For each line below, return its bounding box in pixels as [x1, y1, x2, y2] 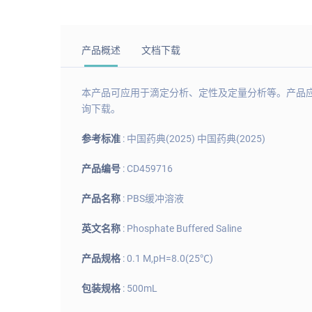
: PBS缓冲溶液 [123, 193, 184, 204]
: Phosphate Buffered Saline [123, 223, 242, 234]
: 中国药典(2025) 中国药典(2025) [123, 133, 265, 144]
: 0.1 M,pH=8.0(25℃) [123, 253, 213, 264]
